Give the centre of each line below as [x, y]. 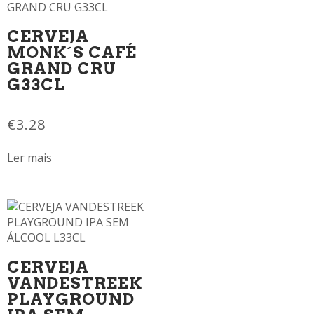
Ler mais [29, 158]
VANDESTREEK [75, 283]
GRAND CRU [62, 69]
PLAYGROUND [71, 299]
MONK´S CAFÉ [72, 53]
